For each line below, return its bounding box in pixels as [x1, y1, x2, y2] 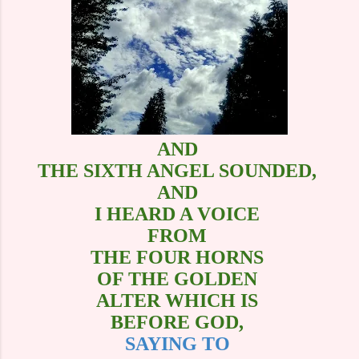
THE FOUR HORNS [91, 246, 268, 268]
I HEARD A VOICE [95, 203, 264, 224]
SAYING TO [124, 333, 235, 354]
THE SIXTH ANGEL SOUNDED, [38, 159, 321, 181]
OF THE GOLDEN [97, 268, 262, 289]
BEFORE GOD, [111, 311, 248, 333]
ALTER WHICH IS [96, 289, 263, 311]
